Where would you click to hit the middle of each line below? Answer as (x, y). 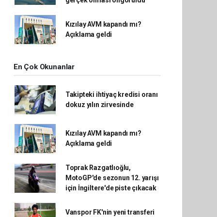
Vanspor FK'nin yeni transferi (110, 212)
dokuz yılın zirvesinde (99, 105)
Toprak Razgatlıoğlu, (98, 168)
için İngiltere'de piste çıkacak (111, 188)
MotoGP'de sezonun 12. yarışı (112, 178)
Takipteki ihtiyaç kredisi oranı (111, 94)
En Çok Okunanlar (44, 67)
